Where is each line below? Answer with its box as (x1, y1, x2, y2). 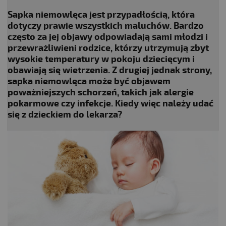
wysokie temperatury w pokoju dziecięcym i (8, 53, 195, 65)
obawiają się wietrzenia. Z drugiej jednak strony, (8, 64, 212, 76)
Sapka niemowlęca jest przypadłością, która (8, 9, 195, 21)
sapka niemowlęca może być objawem (8, 75, 171, 87)
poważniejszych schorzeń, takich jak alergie (8, 86, 194, 98)
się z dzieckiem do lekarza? (8, 108, 122, 121)
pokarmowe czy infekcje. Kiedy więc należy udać (8, 97, 213, 109)
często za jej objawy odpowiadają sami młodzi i (8, 31, 208, 43)
